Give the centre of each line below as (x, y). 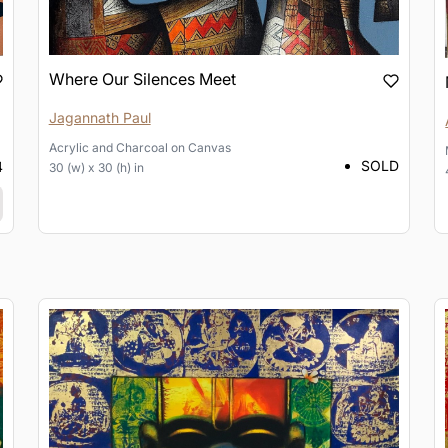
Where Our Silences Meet (142, 78)
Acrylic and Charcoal (108, 147)
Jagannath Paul (99, 117)
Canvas (209, 147)
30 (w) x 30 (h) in (96, 167)
